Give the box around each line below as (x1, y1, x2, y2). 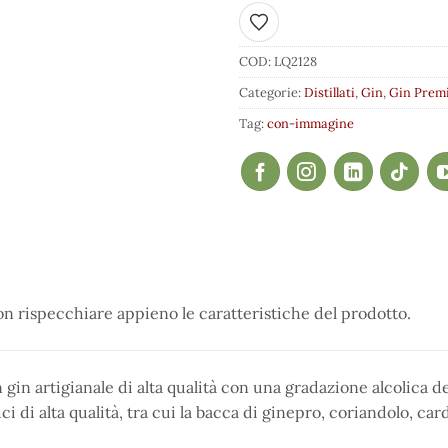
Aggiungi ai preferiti (249, 19, 379, 37)
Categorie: (239, 84, 304, 102)
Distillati (304, 84, 355, 102)
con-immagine (267, 115, 354, 133)
